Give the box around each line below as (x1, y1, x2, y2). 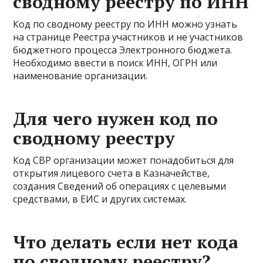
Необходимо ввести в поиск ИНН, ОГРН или (13, 56, 218, 69)
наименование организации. (13, 69, 148, 82)
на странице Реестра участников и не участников (13, 31, 244, 43)
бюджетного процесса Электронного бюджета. (13, 43, 232, 56)
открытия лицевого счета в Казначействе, (13, 167, 210, 180)
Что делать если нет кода (13, 230, 239, 254)
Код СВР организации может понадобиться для (13, 154, 234, 167)
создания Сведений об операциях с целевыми (13, 180, 227, 193)
